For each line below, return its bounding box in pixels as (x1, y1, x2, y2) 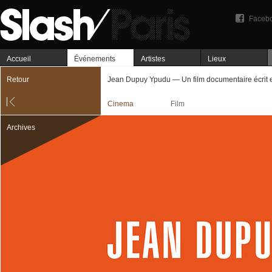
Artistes (141, 55, 165, 63)
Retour (7, 75, 29, 84)
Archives (7, 123, 35, 132)
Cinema (107, 100, 134, 108)
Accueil (7, 55, 31, 63)
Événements (74, 55, 115, 63)
